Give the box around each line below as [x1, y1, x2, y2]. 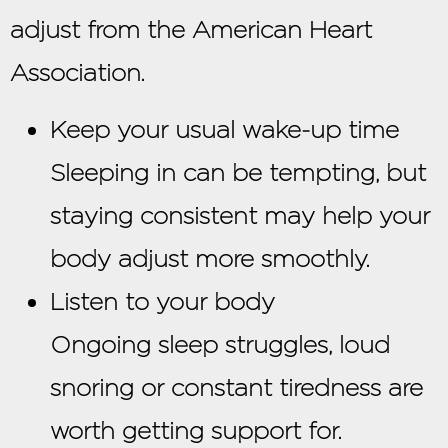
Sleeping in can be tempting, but [50, 158, 426, 188]
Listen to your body [50, 287, 275, 317]
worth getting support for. [50, 416, 341, 446]
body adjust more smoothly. [50, 244, 369, 274]
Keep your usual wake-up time [50, 115, 399, 145]
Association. [10, 57, 144, 87]
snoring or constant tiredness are [50, 373, 423, 403]
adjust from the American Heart [10, 14, 372, 44]
